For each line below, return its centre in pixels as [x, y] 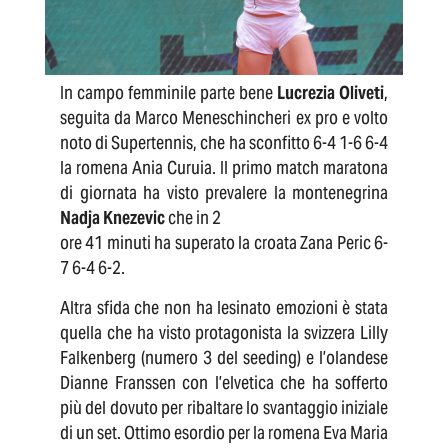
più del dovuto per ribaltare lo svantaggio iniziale [224, 407]
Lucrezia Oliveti [328, 92]
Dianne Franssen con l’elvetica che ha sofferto [224, 382]
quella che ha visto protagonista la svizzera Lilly [224, 332]
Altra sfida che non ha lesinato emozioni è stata [224, 307]
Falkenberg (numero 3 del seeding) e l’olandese [224, 357]
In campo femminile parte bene [166, 92]
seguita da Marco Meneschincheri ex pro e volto [224, 117]
